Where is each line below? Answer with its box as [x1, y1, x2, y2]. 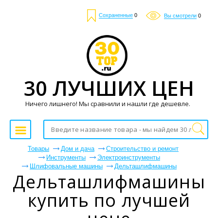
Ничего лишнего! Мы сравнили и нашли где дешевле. [25, 99, 190, 108]
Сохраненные [99, 12, 133, 18]
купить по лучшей [27, 188, 191, 212]
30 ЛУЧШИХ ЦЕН [24, 73, 194, 102]
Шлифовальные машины [30, 163, 103, 170]
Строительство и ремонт [106, 145, 179, 152]
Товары [28, 145, 49, 152]
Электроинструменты [97, 154, 160, 161]
